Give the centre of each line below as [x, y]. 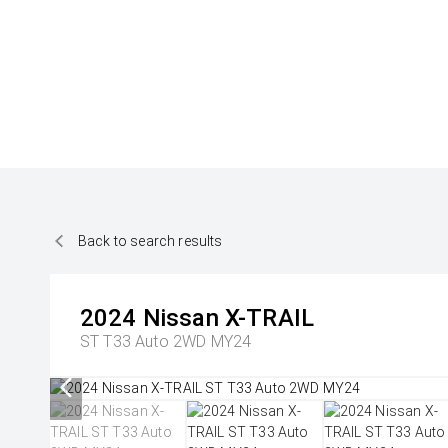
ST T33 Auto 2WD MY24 [166, 341]
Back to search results [150, 240]
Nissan [180, 318]
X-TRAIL [269, 318]
